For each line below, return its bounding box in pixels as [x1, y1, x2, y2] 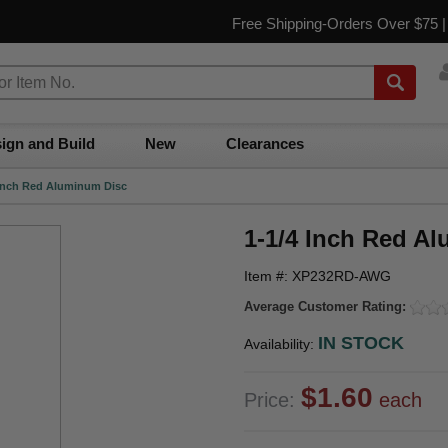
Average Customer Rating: [244, 299, 410, 314]
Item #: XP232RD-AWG [244, 268, 391, 284]
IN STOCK [318, 332, 404, 353]
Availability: [244, 335, 318, 352]
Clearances [226, 135, 304, 152]
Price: [244, 388, 301, 411]
